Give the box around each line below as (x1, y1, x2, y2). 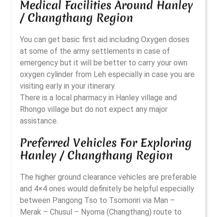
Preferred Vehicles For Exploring (20, 135, 192, 150)
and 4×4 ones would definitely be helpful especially (20, 184, 194, 193)
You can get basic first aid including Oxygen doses (20, 35, 189, 44)
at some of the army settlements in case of (20, 46, 170, 56)
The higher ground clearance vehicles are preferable (20, 172, 197, 182)
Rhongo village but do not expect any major (20, 105, 168, 114)
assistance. (20, 116, 58, 125)
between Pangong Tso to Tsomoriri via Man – (20, 196, 175, 205)
